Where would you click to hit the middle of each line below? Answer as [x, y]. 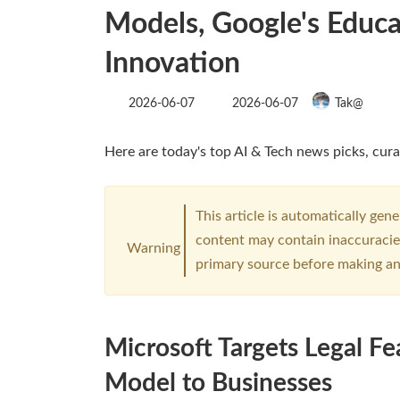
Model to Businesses [218, 383]
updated [254, 111]
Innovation [172, 63]
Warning [153, 248]
